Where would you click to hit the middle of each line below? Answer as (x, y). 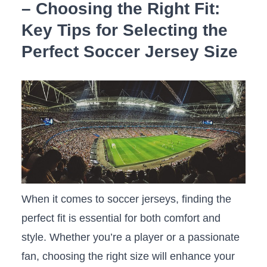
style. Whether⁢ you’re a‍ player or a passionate (130, 237)
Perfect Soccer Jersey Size (129, 51)
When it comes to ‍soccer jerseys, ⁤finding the (126, 199)
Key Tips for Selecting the (124, 30)
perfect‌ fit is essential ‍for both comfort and (121, 218)
